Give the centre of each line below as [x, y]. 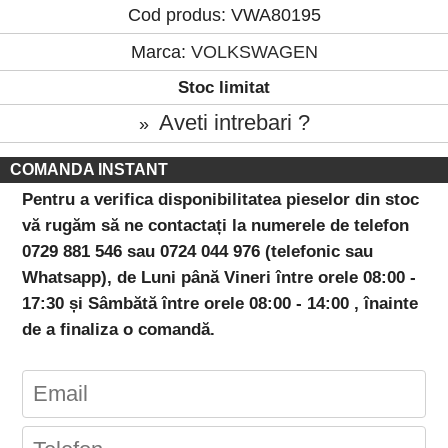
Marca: [160, 51]
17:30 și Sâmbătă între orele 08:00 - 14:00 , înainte [220, 304]
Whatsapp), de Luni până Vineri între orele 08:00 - [219, 278]
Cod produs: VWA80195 [224, 14]
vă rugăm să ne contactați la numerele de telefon [216, 226]
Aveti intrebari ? [234, 122]
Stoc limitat [224, 87]
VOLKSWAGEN [254, 51]
